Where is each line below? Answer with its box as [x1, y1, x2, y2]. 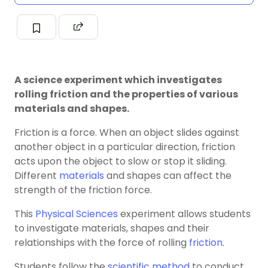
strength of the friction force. [14, 183, 152, 197]
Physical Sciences [35, 207, 118, 221]
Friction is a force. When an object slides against [14, 126, 239, 140]
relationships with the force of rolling [14, 236, 189, 250]
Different [14, 169, 59, 183]
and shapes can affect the [104, 169, 232, 183]
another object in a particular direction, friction [14, 140, 235, 154]
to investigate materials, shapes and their [14, 221, 209, 236]
